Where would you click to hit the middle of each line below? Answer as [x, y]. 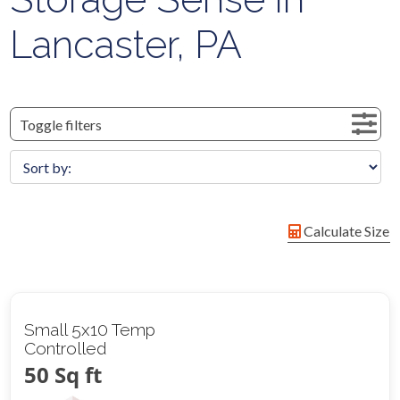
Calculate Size [345, 231]
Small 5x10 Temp [90, 330]
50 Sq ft [63, 375]
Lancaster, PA [126, 45]
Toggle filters [61, 125]
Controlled [66, 349]
